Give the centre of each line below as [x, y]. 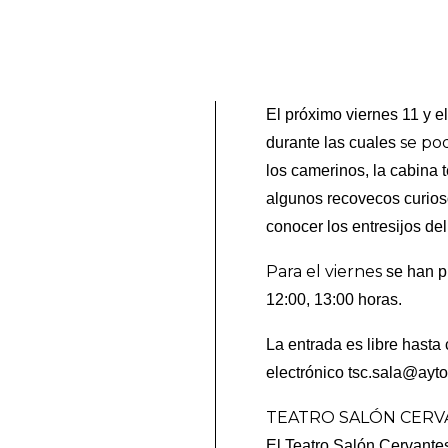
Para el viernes [324, 272]
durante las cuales [333, 143]
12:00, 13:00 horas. [334, 300]
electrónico [307, 373]
